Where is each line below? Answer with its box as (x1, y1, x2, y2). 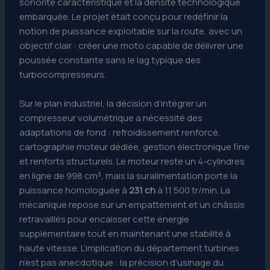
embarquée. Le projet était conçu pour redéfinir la (19, 10, 228, 24)
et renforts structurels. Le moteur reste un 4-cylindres (19, 155, 245, 168)
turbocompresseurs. (19, 68, 107, 81)
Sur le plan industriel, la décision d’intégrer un (19, 97, 207, 110)
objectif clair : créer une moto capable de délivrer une (19, 39, 244, 52)
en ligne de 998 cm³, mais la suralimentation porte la (19, 169, 238, 183)
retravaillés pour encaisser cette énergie (19, 213, 190, 226)
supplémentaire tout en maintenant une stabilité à (19, 227, 231, 240)
